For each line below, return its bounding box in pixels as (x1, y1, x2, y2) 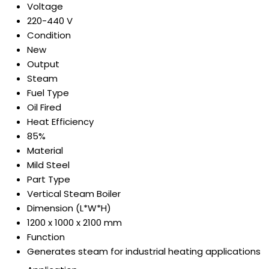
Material (27, 144, 63, 157)
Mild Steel (27, 158, 70, 171)
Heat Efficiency (27, 115, 94, 128)
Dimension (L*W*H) (27, 201, 111, 214)
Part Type (27, 172, 70, 186)
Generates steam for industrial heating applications (27, 244, 261, 258)
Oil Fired (27, 100, 61, 113)
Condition (27, 28, 71, 41)
